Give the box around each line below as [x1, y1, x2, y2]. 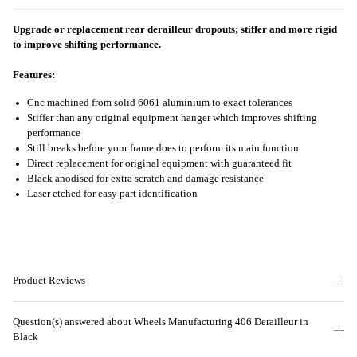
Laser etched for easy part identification [27, 188, 198, 200]
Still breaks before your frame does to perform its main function [27, 143, 299, 155]
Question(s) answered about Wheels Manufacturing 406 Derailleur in [13, 316, 308, 328]
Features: [13, 69, 55, 81]
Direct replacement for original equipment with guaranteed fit [27, 158, 292, 170]
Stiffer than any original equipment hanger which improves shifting [27, 112, 317, 124]
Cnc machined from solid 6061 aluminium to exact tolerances [27, 97, 292, 109]
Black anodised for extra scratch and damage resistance [27, 173, 264, 185]
